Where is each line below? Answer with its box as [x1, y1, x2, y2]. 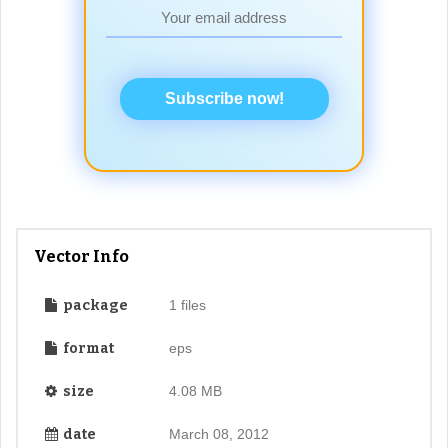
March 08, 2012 [168, 426, 269, 443]
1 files [168, 297, 206, 314]
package [60, 297, 128, 315]
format [60, 340, 114, 358]
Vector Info [34, 247, 129, 267]
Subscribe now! [164, 90, 284, 108]
